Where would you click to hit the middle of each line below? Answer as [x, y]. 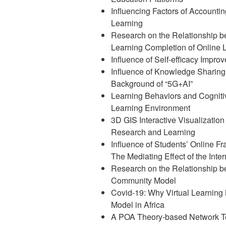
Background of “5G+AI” [152, 84]
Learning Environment [151, 108]
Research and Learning [153, 132]
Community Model [144, 181]
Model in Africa [138, 205]
